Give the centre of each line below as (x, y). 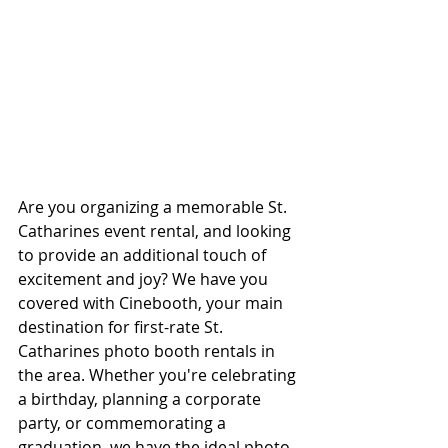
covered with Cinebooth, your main (152, 302)
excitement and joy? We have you (145, 278)
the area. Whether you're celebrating (159, 374)
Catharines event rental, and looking (156, 230)
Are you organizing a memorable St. (154, 206)
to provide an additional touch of (144, 254)
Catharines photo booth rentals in (148, 350)
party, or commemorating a (124, 422)
